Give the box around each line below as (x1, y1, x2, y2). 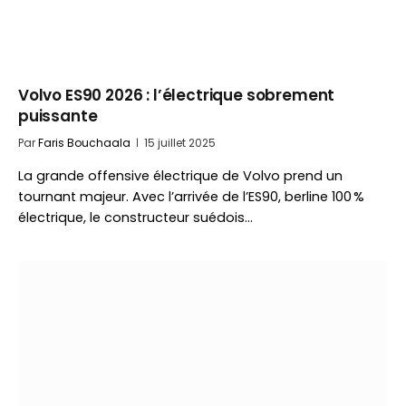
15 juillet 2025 (144, 135, 216, 150)
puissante (18, 105, 98, 127)
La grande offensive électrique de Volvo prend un (18, 167, 343, 185)
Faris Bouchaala (38, 135, 130, 150)
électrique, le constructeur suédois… (18, 208, 253, 227)
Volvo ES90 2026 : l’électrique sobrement (18, 84, 335, 106)
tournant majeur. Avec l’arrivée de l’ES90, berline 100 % (18, 188, 364, 206)
